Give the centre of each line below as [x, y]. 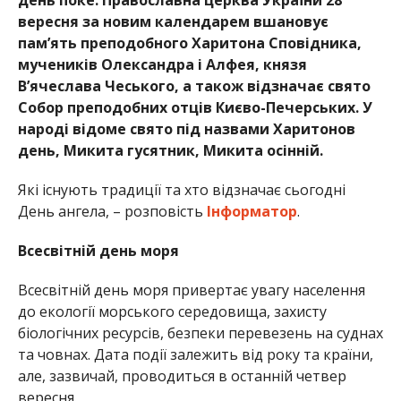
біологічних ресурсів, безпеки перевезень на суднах [200, 333]
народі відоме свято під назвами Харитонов [186, 128]
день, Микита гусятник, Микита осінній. [170, 150]
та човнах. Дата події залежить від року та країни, [195, 354]
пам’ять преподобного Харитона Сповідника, [189, 43]
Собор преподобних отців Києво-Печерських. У [195, 107]
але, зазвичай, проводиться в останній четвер [182, 375]
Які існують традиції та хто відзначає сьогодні [181, 189]
